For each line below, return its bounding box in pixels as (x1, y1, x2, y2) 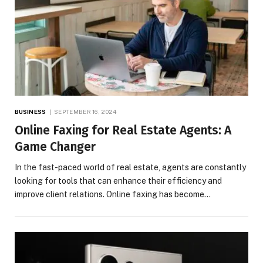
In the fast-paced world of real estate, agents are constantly (15, 163, 246, 173)
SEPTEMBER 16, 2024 (54, 108, 117, 116)
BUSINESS (15, 108, 46, 116)
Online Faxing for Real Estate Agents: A (15, 123, 231, 139)
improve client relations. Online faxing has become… (15, 190, 211, 200)
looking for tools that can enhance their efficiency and (15, 176, 222, 186)
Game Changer (15, 139, 96, 155)
